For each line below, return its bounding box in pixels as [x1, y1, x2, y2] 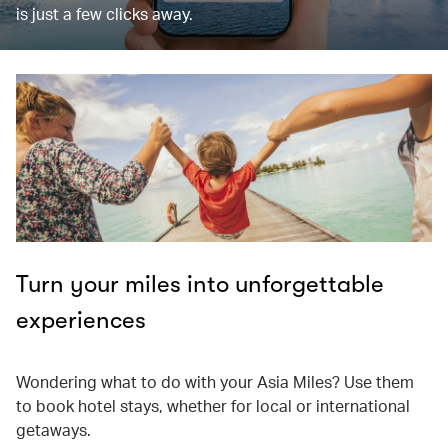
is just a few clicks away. [16, 3, 193, 24]
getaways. [16, 419, 91, 440]
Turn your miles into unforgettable [16, 270, 384, 298]
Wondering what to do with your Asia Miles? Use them [16, 371, 414, 392]
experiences [16, 306, 146, 334]
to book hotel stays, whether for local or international [16, 395, 410, 416]
